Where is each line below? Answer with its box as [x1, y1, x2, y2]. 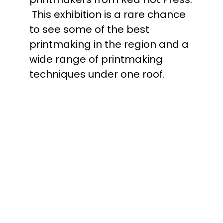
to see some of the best [29, 22, 150, 36]
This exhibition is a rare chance [29, 7, 186, 21]
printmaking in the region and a [29, 37, 189, 51]
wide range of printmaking [29, 52, 163, 66]
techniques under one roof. [29, 67, 165, 81]
